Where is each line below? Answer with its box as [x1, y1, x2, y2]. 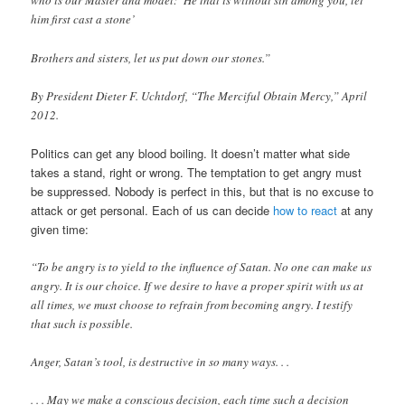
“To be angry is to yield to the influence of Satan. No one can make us [31, 258, 372, 275]
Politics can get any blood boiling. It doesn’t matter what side [31, 144, 351, 162]
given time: [31, 220, 89, 238]
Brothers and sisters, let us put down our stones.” [31, 49, 271, 66]
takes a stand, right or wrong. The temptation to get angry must [31, 163, 363, 181]
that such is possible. [31, 315, 134, 332]
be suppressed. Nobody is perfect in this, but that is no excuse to [31, 182, 374, 200]
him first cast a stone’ [31, 11, 136, 28]
